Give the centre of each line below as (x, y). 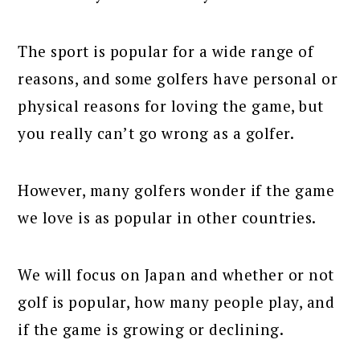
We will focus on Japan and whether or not (176, 274)
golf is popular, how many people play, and (176, 301)
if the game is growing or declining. (151, 329)
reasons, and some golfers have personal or (178, 78)
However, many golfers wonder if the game (176, 190)
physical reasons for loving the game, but (171, 105)
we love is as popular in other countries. (167, 217)
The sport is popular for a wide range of (166, 51)
